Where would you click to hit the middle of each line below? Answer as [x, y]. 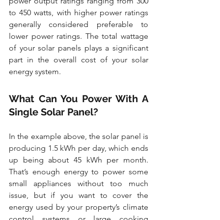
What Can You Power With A [79, 99]
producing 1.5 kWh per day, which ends [79, 148]
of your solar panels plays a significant [79, 48]
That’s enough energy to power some [79, 172]
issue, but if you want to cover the [79, 195]
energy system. [35, 72]
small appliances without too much [79, 184]
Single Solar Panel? [54, 112]
